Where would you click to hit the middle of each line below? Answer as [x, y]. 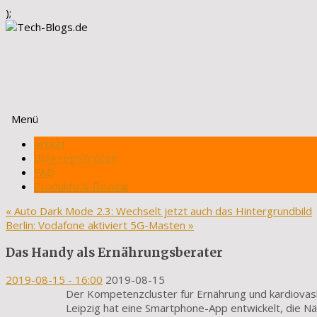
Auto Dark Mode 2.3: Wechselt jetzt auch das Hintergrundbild [162, 211]
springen [26, 171]
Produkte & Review [81, 186]
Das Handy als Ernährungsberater [114, 252]
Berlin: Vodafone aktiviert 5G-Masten [97, 225]
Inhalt [18, 157]
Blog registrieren [75, 158]
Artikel [49, 144]
